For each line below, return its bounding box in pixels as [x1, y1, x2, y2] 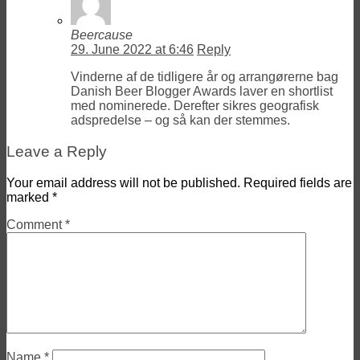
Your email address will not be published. [6, 175, 240, 190]
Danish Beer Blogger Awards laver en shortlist [71, 84, 333, 99]
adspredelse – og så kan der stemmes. [71, 113, 290, 128]
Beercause [71, 28, 133, 43]
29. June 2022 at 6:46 [71, 43, 194, 57]
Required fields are [243, 175, 352, 190]
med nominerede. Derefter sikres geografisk [71, 99, 319, 113]
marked [6, 190, 52, 204]
